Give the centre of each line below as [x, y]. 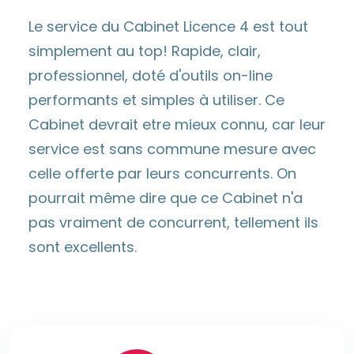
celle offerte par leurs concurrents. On [162, 174]
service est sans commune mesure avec [172, 149]
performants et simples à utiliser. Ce [156, 100]
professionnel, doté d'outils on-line [151, 76]
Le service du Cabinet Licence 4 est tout [168, 27]
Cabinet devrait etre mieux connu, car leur [177, 125]
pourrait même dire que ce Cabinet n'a [166, 198]
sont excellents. [83, 247]
